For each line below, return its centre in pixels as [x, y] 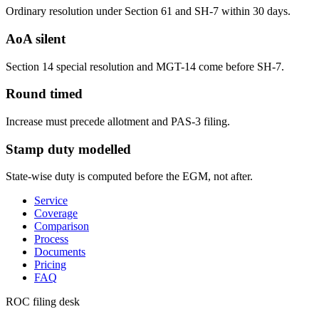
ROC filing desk [43, 302]
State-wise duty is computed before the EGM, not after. [129, 177]
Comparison [62, 226]
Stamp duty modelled [68, 149]
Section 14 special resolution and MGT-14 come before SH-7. [145, 66]
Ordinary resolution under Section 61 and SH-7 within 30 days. [148, 11]
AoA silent [36, 38]
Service [51, 201]
